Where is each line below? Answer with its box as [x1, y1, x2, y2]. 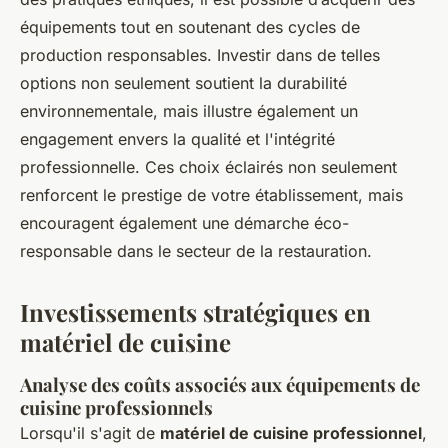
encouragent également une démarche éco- [20, 213, 349, 233]
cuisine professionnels [20, 395, 213, 420]
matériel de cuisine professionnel [160, 423, 422, 443]
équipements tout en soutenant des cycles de [20, 17, 360, 37]
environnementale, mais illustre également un [20, 101, 358, 121]
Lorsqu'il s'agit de [20, 423, 160, 443]
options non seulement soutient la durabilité [20, 73, 347, 93]
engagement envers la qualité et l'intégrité [20, 129, 335, 149]
